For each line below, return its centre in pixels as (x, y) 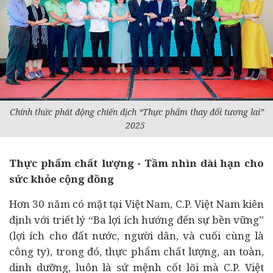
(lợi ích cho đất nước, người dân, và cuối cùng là (136, 236)
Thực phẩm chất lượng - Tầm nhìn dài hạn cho (136, 163)
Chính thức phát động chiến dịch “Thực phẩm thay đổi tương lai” (136, 112)
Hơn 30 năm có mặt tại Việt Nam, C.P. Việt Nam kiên (136, 204)
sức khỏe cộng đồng (62, 179)
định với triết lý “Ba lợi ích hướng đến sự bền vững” (136, 220)
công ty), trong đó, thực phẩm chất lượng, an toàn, (136, 251)
